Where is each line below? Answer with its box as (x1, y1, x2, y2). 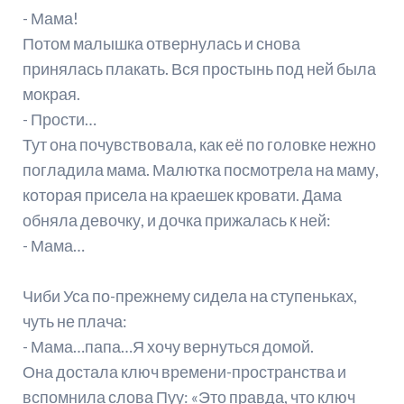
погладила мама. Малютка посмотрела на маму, (22, 160, 379, 180)
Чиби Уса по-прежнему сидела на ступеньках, (22, 286, 357, 307)
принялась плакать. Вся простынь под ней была (22, 59, 376, 79)
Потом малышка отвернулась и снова (22, 33, 300, 54)
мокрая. (22, 84, 80, 105)
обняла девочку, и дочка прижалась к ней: (22, 210, 331, 231)
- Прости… (22, 109, 96, 130)
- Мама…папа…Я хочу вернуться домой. (22, 336, 314, 357)
